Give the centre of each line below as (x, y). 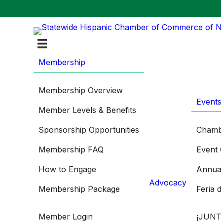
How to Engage (67, 169)
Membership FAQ (71, 149)
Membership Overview (81, 90)
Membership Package (79, 189)
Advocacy (168, 183)
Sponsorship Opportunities (89, 129)
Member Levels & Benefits (87, 110)
